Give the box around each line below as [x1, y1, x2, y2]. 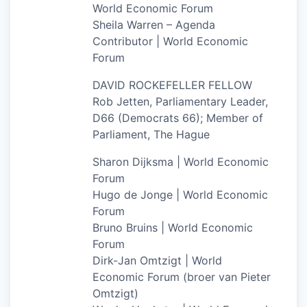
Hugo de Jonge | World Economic [93, 187, 268, 201]
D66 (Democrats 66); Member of [93, 110, 263, 125]
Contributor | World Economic [93, 34, 248, 48]
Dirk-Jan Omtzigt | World [93, 253, 222, 267]
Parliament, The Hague [93, 127, 210, 141]
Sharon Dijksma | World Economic [93, 154, 269, 169]
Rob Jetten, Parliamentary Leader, [93, 94, 268, 108]
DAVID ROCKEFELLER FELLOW [93, 77, 252, 92]
